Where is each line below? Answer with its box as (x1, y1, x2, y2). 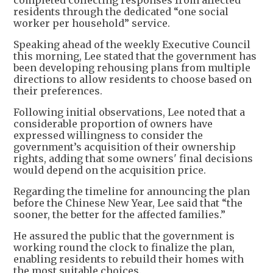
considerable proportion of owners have (13, 118, 213, 130)
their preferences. (13, 85, 102, 97)
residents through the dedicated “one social (13, 5, 229, 18)
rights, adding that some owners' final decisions (13, 152, 253, 165)
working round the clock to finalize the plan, (13, 241, 235, 254)
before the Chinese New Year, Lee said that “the (13, 197, 243, 210)
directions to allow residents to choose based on (13, 73, 252, 86)
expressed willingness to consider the (13, 129, 203, 142)
